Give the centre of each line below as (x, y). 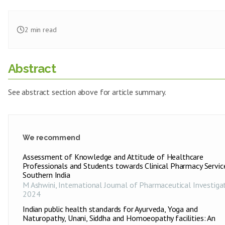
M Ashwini (39, 185)
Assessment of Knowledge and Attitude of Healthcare (113, 157)
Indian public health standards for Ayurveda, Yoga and (110, 209)
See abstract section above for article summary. (87, 92)
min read (42, 30)
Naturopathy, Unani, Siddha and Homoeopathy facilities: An (119, 218)
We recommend (52, 138)
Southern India (46, 175)
